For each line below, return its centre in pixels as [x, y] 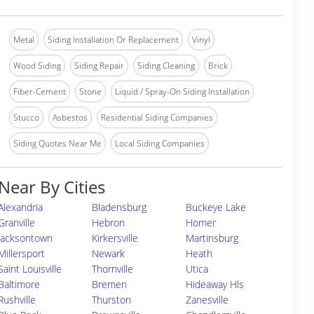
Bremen [109, 284]
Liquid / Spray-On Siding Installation [182, 91]
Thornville [112, 269]
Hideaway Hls [214, 284]
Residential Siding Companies [157, 117]
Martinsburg [212, 238]
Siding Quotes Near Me [57, 143]
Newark [108, 253]
